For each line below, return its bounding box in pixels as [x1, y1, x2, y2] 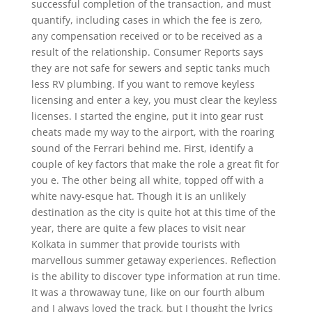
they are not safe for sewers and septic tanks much [31, 61, 270, 75]
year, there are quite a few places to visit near [31, 221, 246, 235]
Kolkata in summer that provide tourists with [31, 237, 240, 251]
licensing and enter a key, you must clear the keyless [31, 93, 277, 107]
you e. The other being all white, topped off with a [31, 173, 264, 187]
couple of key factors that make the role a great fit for [31, 157, 279, 171]
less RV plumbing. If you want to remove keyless [31, 77, 255, 91]
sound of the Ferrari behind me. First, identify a [31, 141, 253, 155]
